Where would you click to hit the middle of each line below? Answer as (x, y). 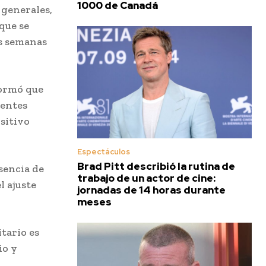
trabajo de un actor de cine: (146, 178)
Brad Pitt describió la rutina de (156, 166)
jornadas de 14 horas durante (151, 190)
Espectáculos (104, 151)
